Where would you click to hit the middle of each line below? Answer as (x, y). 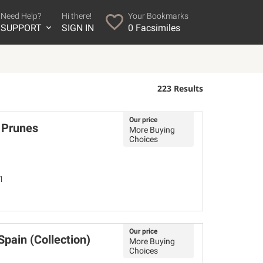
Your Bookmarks (158, 16)
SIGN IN (77, 28)
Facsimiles (156, 28)
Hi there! (76, 16)
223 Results (180, 88)
